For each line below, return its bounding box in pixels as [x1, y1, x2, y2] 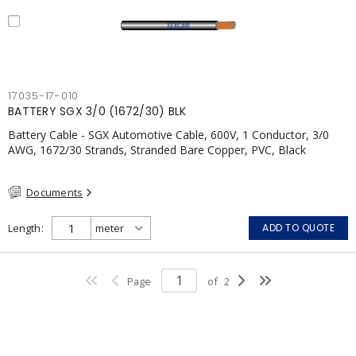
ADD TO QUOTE [262, 221, 335, 234]
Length [8, 221, 41, 235]
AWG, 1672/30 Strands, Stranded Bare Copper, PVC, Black [8, 141, 306, 157]
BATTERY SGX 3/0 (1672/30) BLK [8, 103, 187, 119]
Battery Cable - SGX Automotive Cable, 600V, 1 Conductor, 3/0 [8, 126, 329, 142]
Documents [26, 184, 83, 199]
